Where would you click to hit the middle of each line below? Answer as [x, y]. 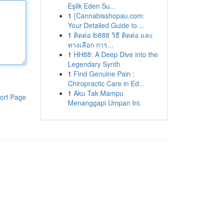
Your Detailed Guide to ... [106, 25]
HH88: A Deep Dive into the [116, 54]
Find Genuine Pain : [104, 74]
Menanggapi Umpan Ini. [104, 103]
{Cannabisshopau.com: [109, 15]
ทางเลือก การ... [90, 45]
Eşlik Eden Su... [92, 6]
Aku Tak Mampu [98, 93]
